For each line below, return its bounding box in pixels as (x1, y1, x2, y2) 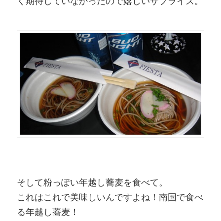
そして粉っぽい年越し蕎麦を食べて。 (16, 177, 168, 188)
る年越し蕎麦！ (16, 206, 79, 218)
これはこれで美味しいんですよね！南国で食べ (16, 191, 203, 203)
